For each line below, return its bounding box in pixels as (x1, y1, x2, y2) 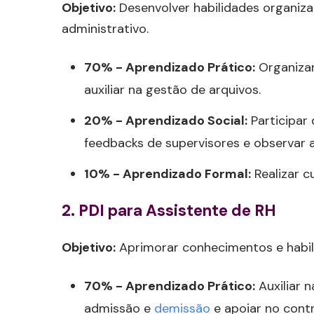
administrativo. (62, 20, 149, 38)
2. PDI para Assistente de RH (62, 200, 276, 221)
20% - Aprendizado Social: (84, 112, 247, 130)
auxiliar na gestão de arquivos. (84, 81, 261, 99)
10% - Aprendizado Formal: (84, 165, 251, 183)
